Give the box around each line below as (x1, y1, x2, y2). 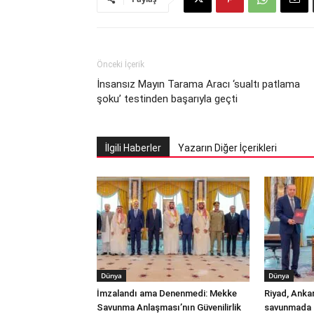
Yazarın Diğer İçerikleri (178, 142, 277, 153)
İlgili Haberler (105, 142, 161, 153)
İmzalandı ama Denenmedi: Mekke (97, 288, 237, 299)
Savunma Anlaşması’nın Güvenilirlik (97, 302, 241, 313)
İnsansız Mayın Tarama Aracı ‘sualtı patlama (97, 78, 300, 90)
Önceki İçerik (97, 60, 144, 69)
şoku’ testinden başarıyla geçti (97, 93, 238, 105)
